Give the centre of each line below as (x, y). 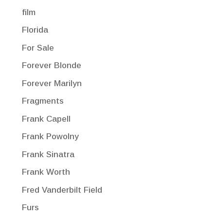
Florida (35, 30)
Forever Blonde (51, 66)
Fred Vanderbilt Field (62, 190)
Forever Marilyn (52, 83)
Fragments (43, 101)
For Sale (38, 48)
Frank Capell (46, 119)
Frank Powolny (50, 137)
